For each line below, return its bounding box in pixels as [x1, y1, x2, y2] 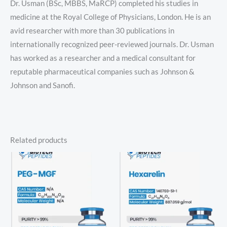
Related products [10, 136, 67, 145]
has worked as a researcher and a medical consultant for [10, 53, 196, 62]
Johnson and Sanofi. [10, 81, 75, 90]
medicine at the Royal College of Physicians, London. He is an [10, 12, 211, 21]
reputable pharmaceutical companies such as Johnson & [10, 67, 195, 76]
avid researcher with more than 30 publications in [10, 26, 174, 35]
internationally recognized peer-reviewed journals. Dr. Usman [10, 40, 214, 49]
